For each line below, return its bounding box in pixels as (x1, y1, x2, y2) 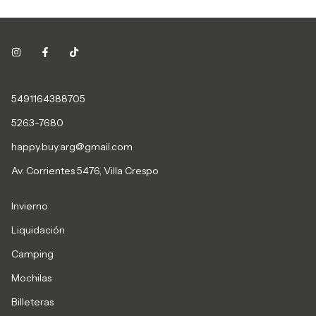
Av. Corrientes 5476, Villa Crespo (11, 164, 159, 178)
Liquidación (11, 224, 65, 237)
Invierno (11, 200, 48, 213)
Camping (11, 248, 54, 261)
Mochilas (11, 272, 51, 285)
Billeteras (11, 296, 54, 309)
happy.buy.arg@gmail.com (11, 140, 133, 154)
